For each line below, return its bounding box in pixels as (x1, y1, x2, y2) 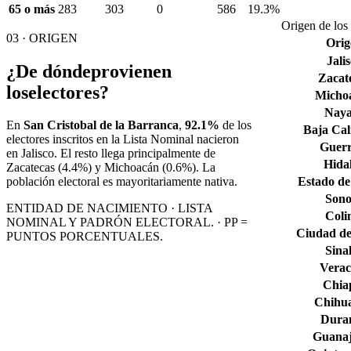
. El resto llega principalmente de (54, 147, 215, 161)
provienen (91, 60, 172, 81)
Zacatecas (6, 161, 55, 175)
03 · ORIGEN (6, 31, 78, 45)
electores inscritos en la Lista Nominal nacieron (6, 132, 239, 147)
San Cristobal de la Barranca (24, 118, 179, 132)
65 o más (9, 2, 55, 16)
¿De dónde (6, 60, 91, 81)
